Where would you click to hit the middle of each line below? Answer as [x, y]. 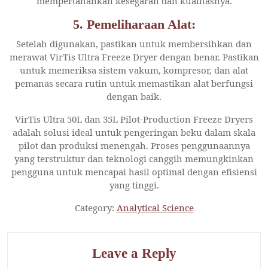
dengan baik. [134, 96]
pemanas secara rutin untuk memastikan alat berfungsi [134, 83]
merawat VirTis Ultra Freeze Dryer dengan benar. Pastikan [134, 57]
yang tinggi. [134, 185]
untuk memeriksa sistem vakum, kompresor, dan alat [134, 70]
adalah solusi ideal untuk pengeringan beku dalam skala [134, 132]
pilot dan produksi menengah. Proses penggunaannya [134, 145]
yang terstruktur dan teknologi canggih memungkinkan [134, 158]
